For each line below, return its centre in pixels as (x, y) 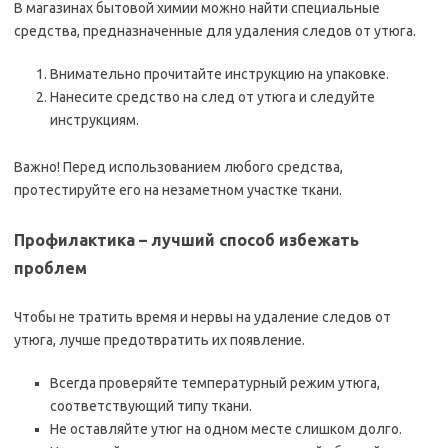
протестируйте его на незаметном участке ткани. (178, 190)
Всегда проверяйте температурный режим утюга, (215, 383)
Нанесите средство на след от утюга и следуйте (212, 97)
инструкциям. (94, 120)
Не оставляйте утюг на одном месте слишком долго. (226, 429)
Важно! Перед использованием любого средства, (178, 167)
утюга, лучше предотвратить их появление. (159, 340)
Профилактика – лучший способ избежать (186, 240)
